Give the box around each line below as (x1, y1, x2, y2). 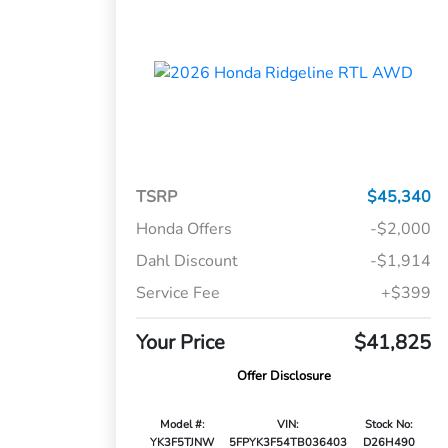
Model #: (159, 417, 205, 433)
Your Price (136, 329, 226, 357)
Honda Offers (136, 218, 233, 241)
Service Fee (136, 282, 221, 305)
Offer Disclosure (236, 367, 331, 386)
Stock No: (365, 417, 413, 433)
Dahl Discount (136, 250, 239, 273)
